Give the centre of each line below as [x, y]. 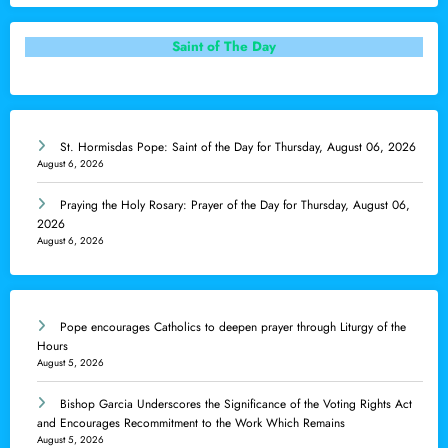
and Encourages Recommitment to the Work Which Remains [191, 422]
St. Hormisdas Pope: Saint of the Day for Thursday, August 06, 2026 [238, 146]
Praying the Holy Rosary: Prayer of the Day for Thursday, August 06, [235, 204]
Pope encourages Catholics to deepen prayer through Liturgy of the [233, 326]
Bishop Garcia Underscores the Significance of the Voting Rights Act [236, 403]
